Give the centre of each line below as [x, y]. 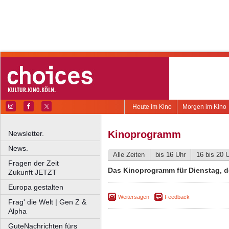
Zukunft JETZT [32, 172]
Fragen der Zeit [55, 163]
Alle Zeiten [129, 155]
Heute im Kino [152, 107]
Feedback [177, 197]
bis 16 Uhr [170, 155]
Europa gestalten [36, 187]
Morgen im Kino [204, 107]
